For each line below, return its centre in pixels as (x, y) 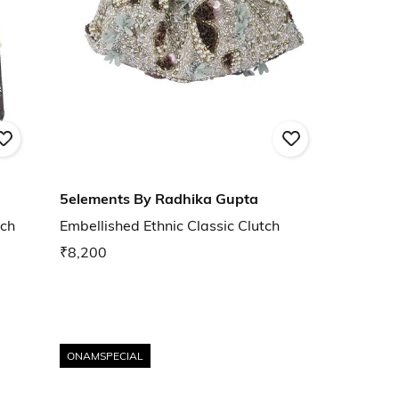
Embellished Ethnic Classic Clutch (170, 226)
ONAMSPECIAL (105, 355)
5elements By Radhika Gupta (159, 199)
